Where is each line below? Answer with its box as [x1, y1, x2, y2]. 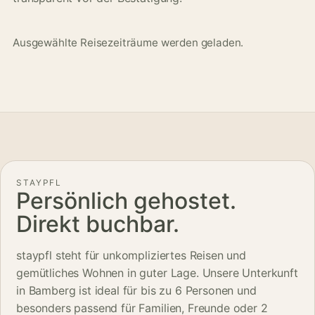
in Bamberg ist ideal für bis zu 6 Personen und [16, 283, 257, 298]
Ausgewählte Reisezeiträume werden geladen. [13, 36, 244, 50]
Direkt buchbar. [16, 210, 179, 238]
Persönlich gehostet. [16, 187, 236, 215]
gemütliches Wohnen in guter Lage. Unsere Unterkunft [16, 266, 298, 281]
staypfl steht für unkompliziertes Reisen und [16, 248, 246, 263]
